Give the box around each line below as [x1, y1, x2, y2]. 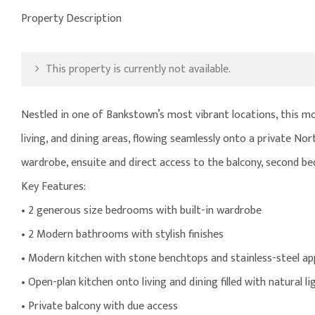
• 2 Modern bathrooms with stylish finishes [21, 225, 224, 245]
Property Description [21, 9, 122, 29]
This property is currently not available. [43, 60, 231, 79]
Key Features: [21, 177, 86, 197]
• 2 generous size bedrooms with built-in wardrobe [21, 201, 262, 221]
